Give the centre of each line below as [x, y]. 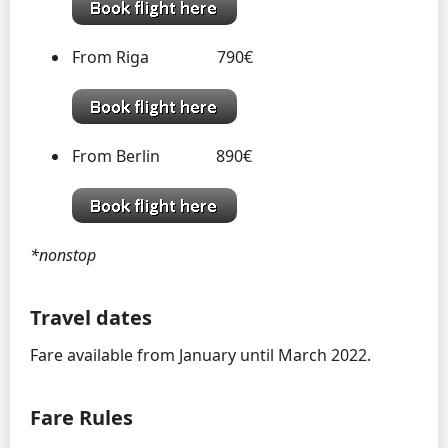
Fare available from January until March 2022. [200, 354]
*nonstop [63, 254]
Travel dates [91, 317]
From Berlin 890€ [162, 155]
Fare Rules [81, 417]
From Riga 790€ [163, 56]
